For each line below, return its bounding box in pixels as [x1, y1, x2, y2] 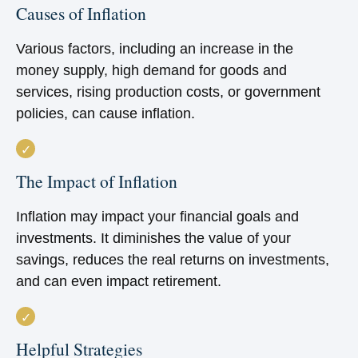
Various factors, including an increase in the [16, 41, 293, 57]
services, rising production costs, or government [16, 84, 320, 100]
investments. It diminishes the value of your [16, 230, 291, 246]
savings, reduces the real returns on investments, [16, 252, 329, 268]
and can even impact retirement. [16, 273, 221, 289]
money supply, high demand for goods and [16, 62, 287, 78]
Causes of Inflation [16, 2, 146, 25]
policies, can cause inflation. [16, 105, 195, 121]
